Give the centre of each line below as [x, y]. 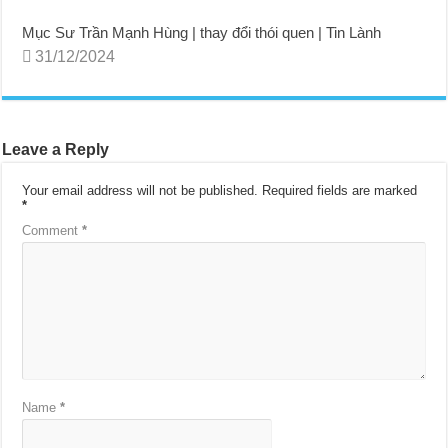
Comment [52, 230]
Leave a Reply [56, 149]
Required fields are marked [340, 190]
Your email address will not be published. [140, 190]
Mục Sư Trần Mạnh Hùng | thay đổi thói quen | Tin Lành [202, 32]
